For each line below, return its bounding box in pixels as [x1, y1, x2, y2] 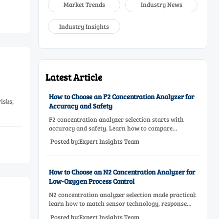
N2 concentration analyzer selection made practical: [48, 190, 197, 199]
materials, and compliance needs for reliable [48, 141, 175, 150]
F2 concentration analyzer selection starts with [48, 115, 184, 124]
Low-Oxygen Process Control [48, 176, 134, 186]
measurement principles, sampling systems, [48, 132, 173, 141]
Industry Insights [59, 22, 109, 31]
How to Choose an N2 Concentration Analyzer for [48, 167, 195, 176]
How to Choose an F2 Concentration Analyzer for [48, 91, 194, 101]
